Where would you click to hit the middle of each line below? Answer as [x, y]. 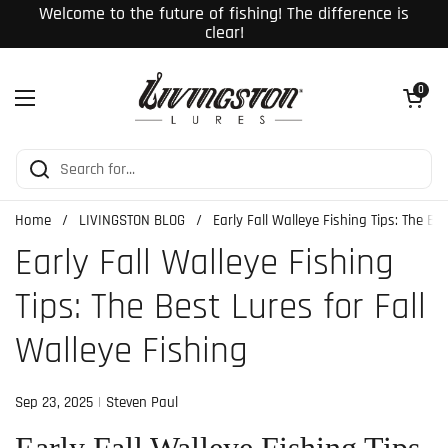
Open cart [421, 90]
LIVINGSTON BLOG [132, 220]
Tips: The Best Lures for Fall [220, 307]
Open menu [61, 109]
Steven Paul [142, 402]
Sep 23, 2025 [54, 402]
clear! [224, 33]
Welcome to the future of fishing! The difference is [224, 14]
